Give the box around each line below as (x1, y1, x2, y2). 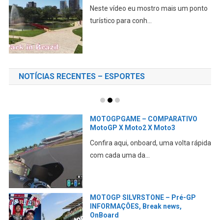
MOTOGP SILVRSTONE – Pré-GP (89, 193, 196, 202)
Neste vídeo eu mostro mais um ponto (89, 4, 208, 13)
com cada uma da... (89, 151, 150, 160)
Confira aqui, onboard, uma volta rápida (89, 139, 211, 147)
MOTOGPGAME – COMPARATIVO (89, 115, 197, 123)
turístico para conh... (89, 17, 152, 25)
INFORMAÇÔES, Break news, (89, 202, 182, 211)
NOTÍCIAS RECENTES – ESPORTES (18, 72, 145, 82)
